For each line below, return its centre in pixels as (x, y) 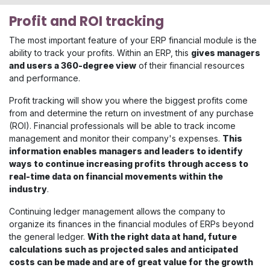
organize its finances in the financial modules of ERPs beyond (131, 224)
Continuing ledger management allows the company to (117, 212)
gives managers (226, 53)
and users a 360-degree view (73, 66)
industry (28, 189)
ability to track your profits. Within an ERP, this (100, 53)
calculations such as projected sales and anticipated (124, 250)
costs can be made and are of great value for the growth (131, 262)
